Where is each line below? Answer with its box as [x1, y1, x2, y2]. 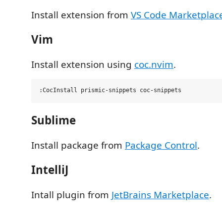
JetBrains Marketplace [111, 188, 209, 201]
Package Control [125, 138, 197, 152]
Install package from [31, 138, 125, 152]
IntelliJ [31, 162, 68, 177]
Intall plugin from [31, 188, 111, 201]
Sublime [31, 112, 76, 128]
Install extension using [31, 57, 134, 71]
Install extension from [31, 8, 131, 21]
